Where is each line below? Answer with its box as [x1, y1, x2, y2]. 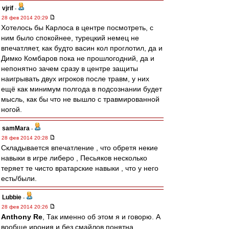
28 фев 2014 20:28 [2, 135, 50, 141]
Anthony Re [1, 213, 42, 221]
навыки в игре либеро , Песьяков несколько [1, 154, 147, 162]
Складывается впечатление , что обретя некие [1, 144, 158, 152]
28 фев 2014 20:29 [2, 15, 50, 20]
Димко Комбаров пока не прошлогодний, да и [1, 54, 154, 62]
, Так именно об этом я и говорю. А [42, 213, 161, 221]
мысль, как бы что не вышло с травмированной [1, 95, 159, 103]
